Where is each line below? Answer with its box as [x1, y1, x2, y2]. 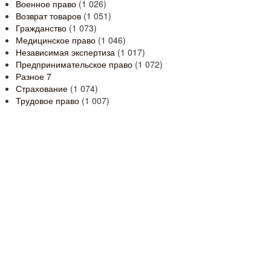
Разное [16, 70, 47, 82]
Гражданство [16, 22, 67, 34]
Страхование [16, 82, 68, 94]
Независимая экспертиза [16, 46, 115, 58]
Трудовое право [16, 94, 79, 106]
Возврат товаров [16, 10, 81, 22]
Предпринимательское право [16, 58, 132, 70]
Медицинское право [16, 34, 96, 46]
